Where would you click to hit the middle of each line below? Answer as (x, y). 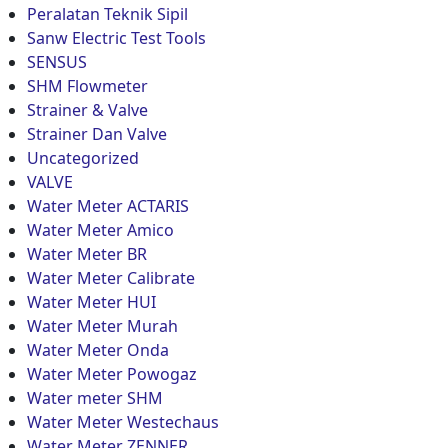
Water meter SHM (95, 397)
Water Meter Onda (98, 349)
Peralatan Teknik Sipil (107, 13)
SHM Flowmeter (87, 85)
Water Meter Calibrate (111, 277)
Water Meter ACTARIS (108, 205)
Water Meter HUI (91, 301)
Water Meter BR (87, 253)
